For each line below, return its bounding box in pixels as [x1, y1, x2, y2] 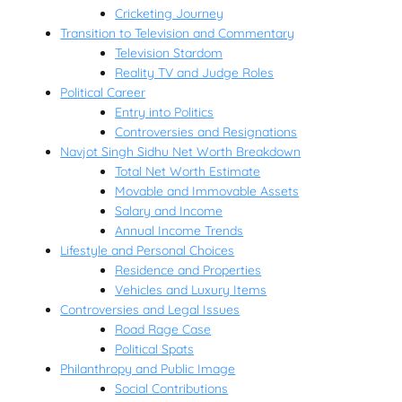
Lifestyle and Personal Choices [60, 242, 235, 259]
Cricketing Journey [115, 5, 224, 22]
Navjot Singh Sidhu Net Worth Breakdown [60, 144, 301, 161]
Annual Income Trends [115, 223, 244, 240]
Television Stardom [115, 45, 223, 62]
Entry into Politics [115, 104, 214, 121]
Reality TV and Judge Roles [115, 65, 275, 82]
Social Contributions [115, 380, 229, 398]
